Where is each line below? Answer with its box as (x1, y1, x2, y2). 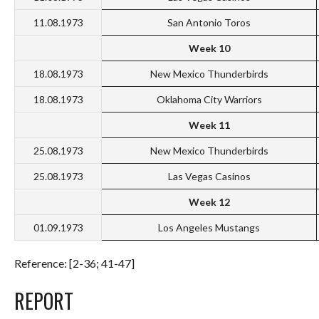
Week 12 (188, 196, 230, 209)
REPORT (14, 286, 73, 316)
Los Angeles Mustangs (158, 221, 260, 234)
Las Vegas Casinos (167, 170, 251, 183)
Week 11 (188, 119, 230, 132)
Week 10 (188, 42, 230, 55)
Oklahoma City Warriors (156, 93, 262, 106)
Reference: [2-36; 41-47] (14, 256, 135, 271)
